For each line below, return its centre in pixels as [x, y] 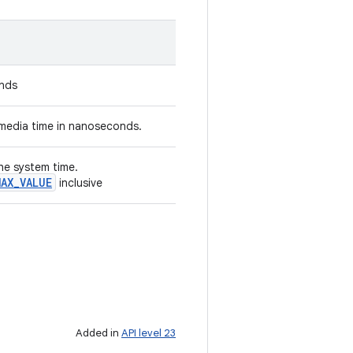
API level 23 [149, 333]
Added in [98, 333]
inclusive [79, 183]
